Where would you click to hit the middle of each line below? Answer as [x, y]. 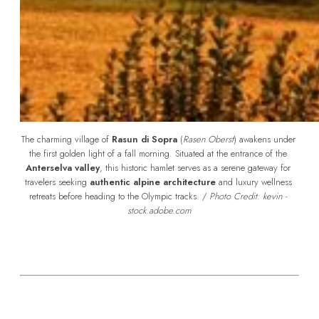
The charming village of [66, 139]
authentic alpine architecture [152, 182]
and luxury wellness [253, 182]
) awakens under [264, 139]
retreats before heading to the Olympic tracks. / [118, 196]
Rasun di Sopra [144, 139]
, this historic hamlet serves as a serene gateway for [195, 167]
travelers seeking [57, 182]
